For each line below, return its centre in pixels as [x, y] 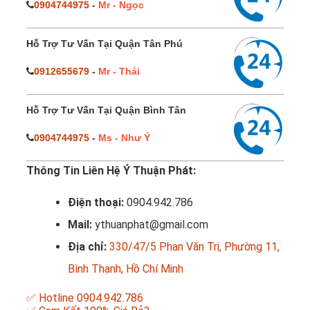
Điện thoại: [97, 203]
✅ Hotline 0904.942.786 [85, 298]
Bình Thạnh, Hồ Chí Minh [126, 269]
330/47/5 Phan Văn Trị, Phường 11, [194, 247]
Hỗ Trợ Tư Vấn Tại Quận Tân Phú [104, 44]
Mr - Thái [119, 72]
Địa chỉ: [89, 247]
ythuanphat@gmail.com [152, 225]
